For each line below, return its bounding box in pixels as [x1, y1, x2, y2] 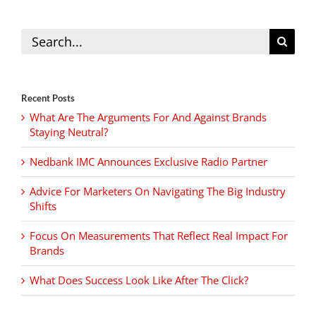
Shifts [30, 199, 56, 214]
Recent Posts [21, 92, 75, 104]
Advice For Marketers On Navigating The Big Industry [30, 184, 286, 199]
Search [20, 28, 53, 43]
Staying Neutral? [30, 125, 108, 140]
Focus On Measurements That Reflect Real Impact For [30, 229, 288, 243]
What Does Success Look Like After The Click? [30, 273, 248, 288]
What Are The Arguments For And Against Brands [30, 110, 267, 125]
